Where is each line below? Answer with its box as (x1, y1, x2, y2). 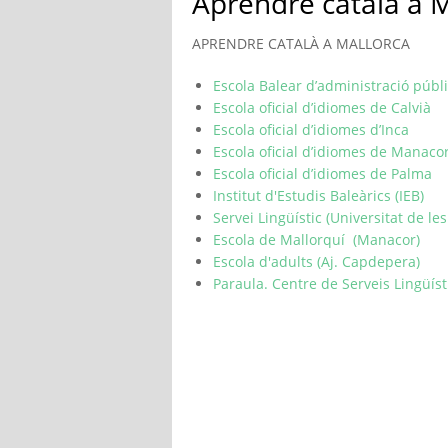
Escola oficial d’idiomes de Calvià (213, 98, 431, 117)
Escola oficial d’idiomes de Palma (213, 164, 432, 183)
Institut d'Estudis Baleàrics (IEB (213, 186, 420, 205)
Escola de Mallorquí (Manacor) (213, 230, 420, 249)
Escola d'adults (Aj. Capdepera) (213, 252, 420, 271)
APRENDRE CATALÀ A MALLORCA (192, 34, 410, 53)
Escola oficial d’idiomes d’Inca (213, 120, 409, 139)
